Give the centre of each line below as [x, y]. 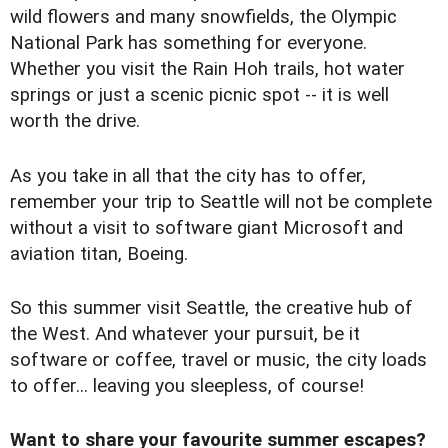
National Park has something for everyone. [188, 43]
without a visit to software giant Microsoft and [206, 227]
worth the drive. [75, 121]
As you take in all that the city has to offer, [188, 175]
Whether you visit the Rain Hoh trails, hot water [207, 69]
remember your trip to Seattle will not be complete [221, 201]
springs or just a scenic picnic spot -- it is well [199, 95]
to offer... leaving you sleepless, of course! [187, 385]
